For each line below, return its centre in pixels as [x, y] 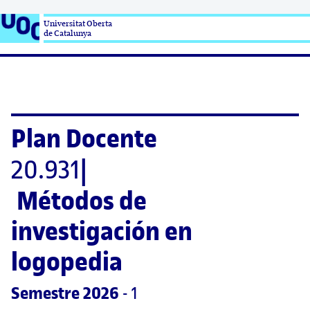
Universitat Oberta [78, 24]
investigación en [102, 231]
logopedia [67, 262]
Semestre [45, 293]
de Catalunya [67, 33]
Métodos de [82, 201]
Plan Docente [84, 138]
